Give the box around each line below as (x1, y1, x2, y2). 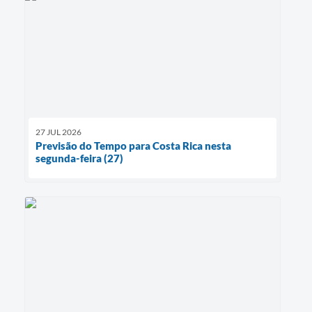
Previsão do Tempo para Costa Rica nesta (36, 139, 231, 153)
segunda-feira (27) (36, 152, 123, 165)
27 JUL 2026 (36, 127, 81, 138)
